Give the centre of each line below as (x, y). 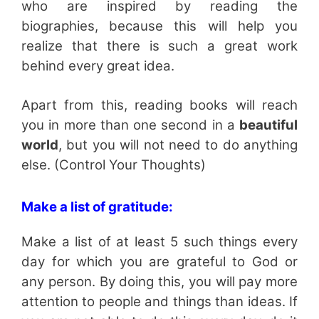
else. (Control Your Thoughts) (114, 164)
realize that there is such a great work (159, 46)
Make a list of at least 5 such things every (159, 241)
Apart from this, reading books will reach (159, 105)
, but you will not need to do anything (178, 145)
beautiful (268, 125)
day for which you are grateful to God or (159, 261)
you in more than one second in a (130, 125)
